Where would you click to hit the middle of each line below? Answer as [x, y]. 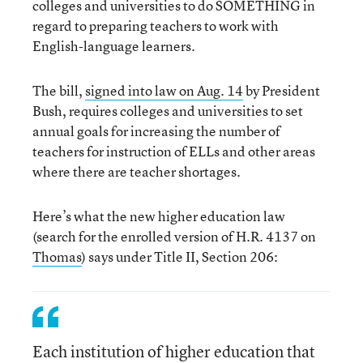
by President [282, 90]
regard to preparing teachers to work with [156, 26]
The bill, [59, 90]
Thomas [57, 256]
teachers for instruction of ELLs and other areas [174, 151]
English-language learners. [114, 46]
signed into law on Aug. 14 [164, 90]
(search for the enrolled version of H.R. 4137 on [174, 236]
